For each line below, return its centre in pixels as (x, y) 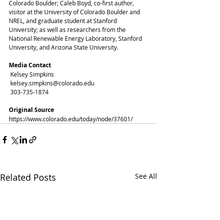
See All (146, 176)
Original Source (31, 110)
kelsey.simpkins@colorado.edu (52, 83)
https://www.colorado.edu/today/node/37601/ (71, 119)
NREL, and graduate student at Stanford (64, 20)
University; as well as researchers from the (68, 29)
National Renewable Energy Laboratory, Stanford (76, 38)
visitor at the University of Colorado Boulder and (75, 12)
